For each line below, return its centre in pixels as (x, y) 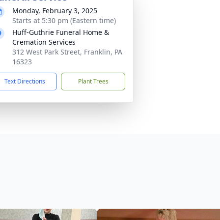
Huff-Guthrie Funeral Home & (61, 32)
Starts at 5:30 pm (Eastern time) (64, 20)
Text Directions (25, 81)
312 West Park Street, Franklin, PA (67, 52)
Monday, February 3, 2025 (55, 11)
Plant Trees (93, 81)
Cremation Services (44, 42)
